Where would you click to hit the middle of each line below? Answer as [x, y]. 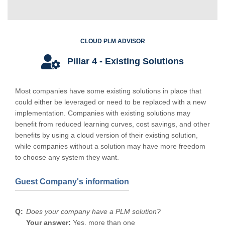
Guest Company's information [72, 181]
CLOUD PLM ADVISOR [113, 41]
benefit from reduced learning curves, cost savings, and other [113, 124]
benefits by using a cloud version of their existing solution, [106, 135]
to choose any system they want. [67, 157]
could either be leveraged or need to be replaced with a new [110, 102]
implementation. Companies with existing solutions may [103, 113]
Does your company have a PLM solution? [93, 211]
